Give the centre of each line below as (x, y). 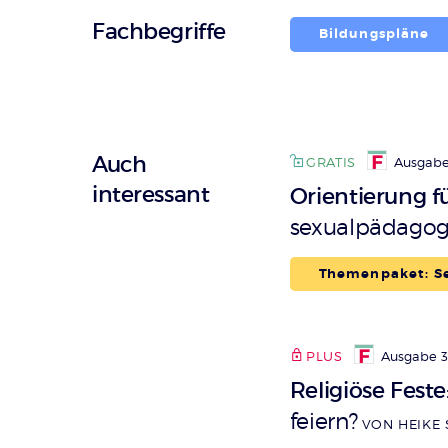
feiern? (323, 420)
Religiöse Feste (367, 390)
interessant (151, 195)
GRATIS (331, 163)
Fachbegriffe (159, 32)
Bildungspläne (374, 34)
